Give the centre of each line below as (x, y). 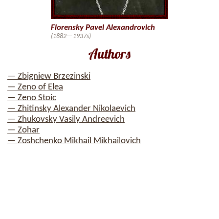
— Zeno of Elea (35, 87)
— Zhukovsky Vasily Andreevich (66, 120)
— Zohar (23, 130)
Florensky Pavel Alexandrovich (103, 28)
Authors (109, 54)
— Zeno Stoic (32, 98)
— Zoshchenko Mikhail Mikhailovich (74, 141)
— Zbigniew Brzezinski (49, 77)
